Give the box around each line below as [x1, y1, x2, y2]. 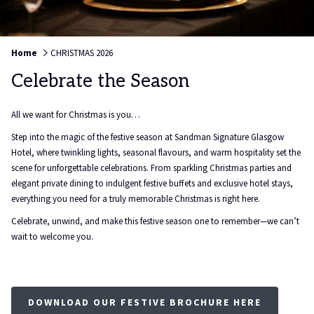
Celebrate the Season [11, 70, 189, 93]
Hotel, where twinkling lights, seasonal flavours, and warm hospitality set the [11, 146, 301, 158]
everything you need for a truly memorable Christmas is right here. [11, 193, 260, 205]
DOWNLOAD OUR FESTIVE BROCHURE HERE [28, 296, 261, 308]
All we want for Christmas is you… [11, 109, 140, 121]
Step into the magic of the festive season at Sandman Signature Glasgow [11, 131, 284, 143]
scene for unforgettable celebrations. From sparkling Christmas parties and [11, 162, 292, 174]
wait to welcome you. [11, 231, 93, 243]
